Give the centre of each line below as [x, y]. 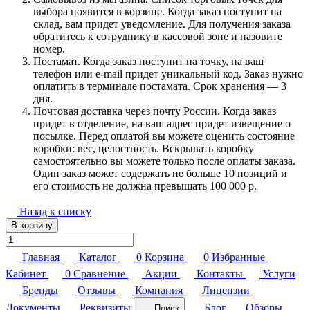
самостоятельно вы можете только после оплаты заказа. [164, 161]
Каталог [98, 257]
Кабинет [26, 273]
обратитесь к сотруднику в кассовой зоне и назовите [158, 36]
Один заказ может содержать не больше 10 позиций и [160, 173]
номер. [49, 48]
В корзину [32, 225]
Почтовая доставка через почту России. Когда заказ [155, 111]
